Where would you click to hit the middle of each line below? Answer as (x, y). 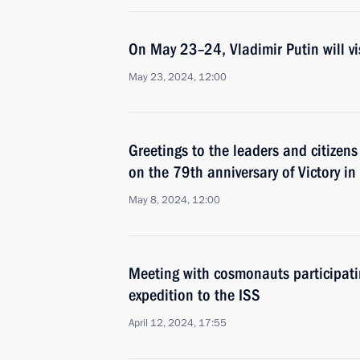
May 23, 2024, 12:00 (178, 77)
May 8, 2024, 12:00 (174, 200)
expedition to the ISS (194, 295)
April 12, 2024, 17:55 (178, 323)
